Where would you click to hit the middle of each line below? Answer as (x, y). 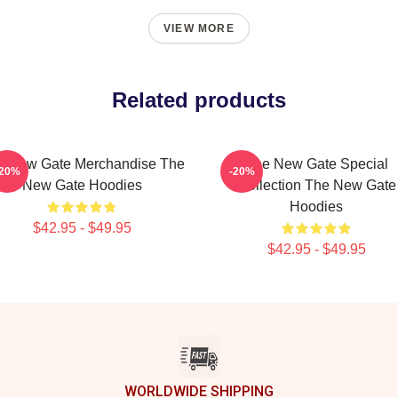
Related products (199, 100)
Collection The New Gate (316, 185)
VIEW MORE (199, 28)
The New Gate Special (316, 164)
